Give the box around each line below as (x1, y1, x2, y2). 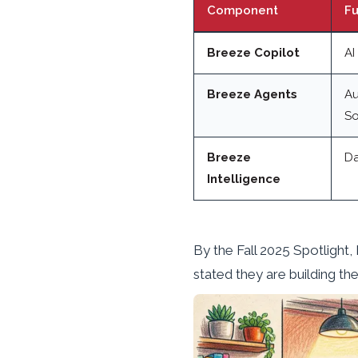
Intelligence (207, 172, 280, 187)
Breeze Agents (207, 87, 297, 102)
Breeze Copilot (207, 46, 300, 61)
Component (207, 3, 278, 18)
